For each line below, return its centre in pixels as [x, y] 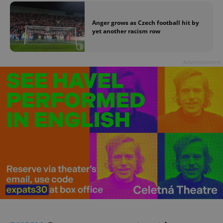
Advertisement [202, 62]
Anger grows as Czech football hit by [146, 22]
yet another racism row [126, 31]
